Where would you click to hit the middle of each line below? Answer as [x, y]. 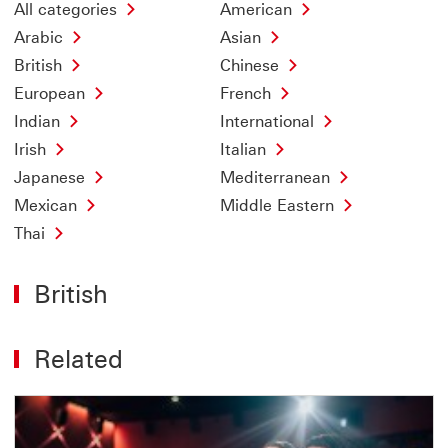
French [245, 93]
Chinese [249, 65]
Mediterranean [274, 177]
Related [78, 359]
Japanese [49, 177]
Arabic [38, 37]
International [266, 121]
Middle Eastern [276, 205]
